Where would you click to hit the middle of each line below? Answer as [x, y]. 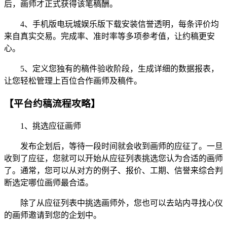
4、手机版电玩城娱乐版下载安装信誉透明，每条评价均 [111, 24]
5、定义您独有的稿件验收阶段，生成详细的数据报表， [111, 69]
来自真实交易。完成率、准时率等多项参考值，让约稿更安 [109, 36]
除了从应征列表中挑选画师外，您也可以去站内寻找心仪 [113, 203]
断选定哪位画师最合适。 [49, 182]
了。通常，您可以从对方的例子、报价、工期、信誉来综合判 [113, 170]
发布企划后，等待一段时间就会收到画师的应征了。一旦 [113, 146]
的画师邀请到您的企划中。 [53, 215]
